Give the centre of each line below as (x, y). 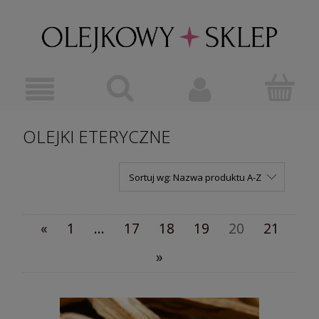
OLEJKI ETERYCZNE (97, 136)
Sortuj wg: (151, 177)
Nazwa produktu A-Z (217, 177)
